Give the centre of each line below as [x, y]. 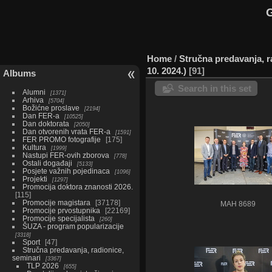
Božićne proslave [51, 107]
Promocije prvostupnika [61, 210]
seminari [26, 257]
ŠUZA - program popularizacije [73, 226]
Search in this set [215, 88]
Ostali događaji [47, 163]
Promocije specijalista [58, 218]
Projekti [35, 178]
